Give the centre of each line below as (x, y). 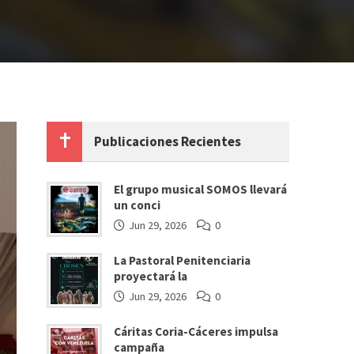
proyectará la (151, 276)
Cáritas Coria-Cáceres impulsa (196, 331)
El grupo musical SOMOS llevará (201, 189)
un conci (137, 205)
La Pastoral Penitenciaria (183, 260)
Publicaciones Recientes (168, 141)
